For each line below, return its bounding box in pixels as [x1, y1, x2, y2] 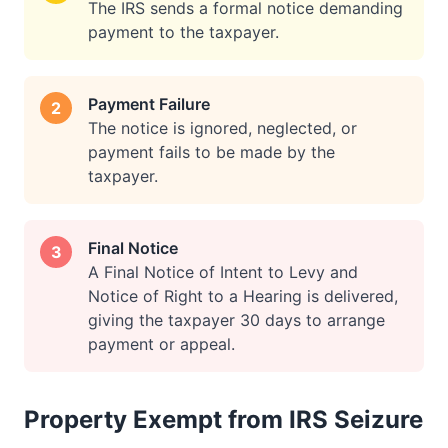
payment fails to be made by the [88, 142, 335, 162]
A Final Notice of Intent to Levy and [88, 262, 358, 282]
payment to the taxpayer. [88, 22, 279, 42]
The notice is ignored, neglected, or [88, 118, 357, 138]
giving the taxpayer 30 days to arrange [88, 310, 385, 330]
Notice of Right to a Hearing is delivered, [88, 286, 398, 306]
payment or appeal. [88, 334, 235, 354]
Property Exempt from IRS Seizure [24, 405, 423, 434]
